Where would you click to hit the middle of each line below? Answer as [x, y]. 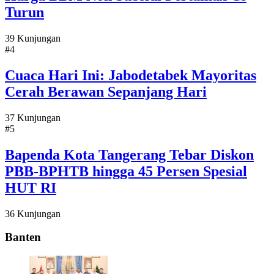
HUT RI [31, 187]
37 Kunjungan [33, 117]
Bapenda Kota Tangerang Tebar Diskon [129, 154]
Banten [23, 237]
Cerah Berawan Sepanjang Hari [106, 92]
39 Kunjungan [33, 39]
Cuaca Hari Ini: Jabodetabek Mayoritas [131, 76]
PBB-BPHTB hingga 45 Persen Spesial [126, 171]
